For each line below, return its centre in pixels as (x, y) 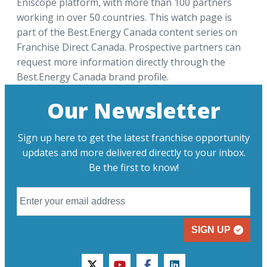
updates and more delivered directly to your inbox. (133, 153)
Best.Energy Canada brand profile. (93, 77)
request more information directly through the (121, 62)
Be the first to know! (133, 167)
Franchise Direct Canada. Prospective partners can (129, 47)
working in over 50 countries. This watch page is (124, 17)
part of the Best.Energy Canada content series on (127, 32)
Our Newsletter (133, 111)
